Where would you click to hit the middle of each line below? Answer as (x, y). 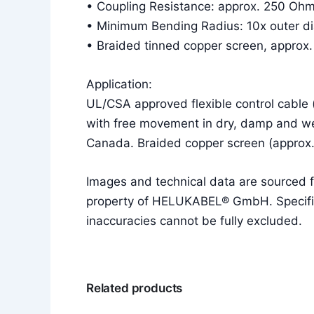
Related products (135, 288)
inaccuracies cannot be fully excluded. (194, 220)
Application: (119, 84)
